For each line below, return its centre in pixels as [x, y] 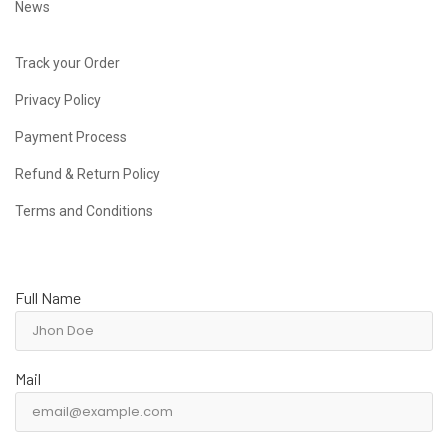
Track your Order [67, 63]
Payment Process [71, 137]
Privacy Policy [58, 100]
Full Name [48, 298]
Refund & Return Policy [87, 174]
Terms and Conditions [84, 211]
